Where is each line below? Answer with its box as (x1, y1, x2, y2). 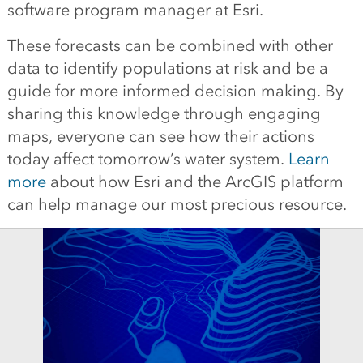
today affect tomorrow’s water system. (6, 149, 288, 169)
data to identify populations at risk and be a (6, 58, 328, 78)
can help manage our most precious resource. (6, 194, 347, 214)
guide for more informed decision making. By (6, 81, 344, 100)
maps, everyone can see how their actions (6, 126, 314, 146)
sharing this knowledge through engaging (6, 104, 321, 123)
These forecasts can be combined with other (6, 36, 333, 55)
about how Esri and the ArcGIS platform (45, 172, 344, 191)
